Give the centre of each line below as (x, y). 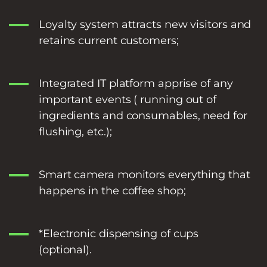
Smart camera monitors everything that (145, 174)
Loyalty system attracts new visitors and (145, 24)
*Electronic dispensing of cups (119, 233)
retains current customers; (109, 40)
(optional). (66, 249)
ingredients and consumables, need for (143, 115)
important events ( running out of (128, 99)
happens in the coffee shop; (112, 190)
